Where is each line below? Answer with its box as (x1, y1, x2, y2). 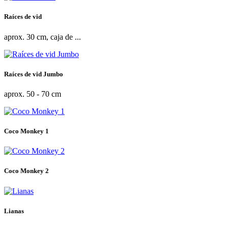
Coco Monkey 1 (4, 127, 49, 135)
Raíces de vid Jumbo (4, 70, 63, 78)
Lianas (4, 207, 24, 215)
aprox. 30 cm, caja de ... (4, 32, 81, 41)
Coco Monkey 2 (4, 167, 49, 175)
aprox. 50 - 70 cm (4, 89, 61, 98)
